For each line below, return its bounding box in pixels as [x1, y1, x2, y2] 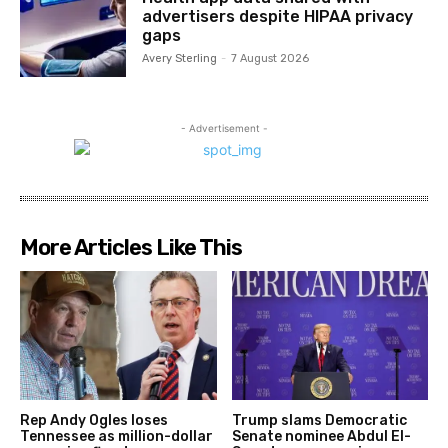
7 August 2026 [231, 51, 310, 65]
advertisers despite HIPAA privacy [142, 6, 414, 26]
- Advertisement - [180, 121, 268, 134]
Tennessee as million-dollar [20, 428, 213, 446]
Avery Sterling [142, 51, 218, 65]
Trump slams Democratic [231, 412, 407, 430]
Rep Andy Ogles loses [20, 412, 168, 430]
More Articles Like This [20, 233, 242, 261]
